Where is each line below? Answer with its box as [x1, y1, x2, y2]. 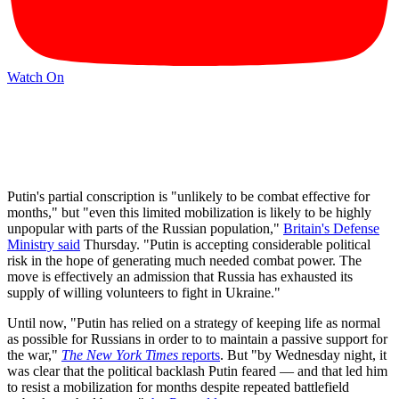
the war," [7, 347, 61, 363]
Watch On [7, 69, 64, 85]
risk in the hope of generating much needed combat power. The [7, 253, 362, 269]
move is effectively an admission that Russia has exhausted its [7, 269, 353, 285]
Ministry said [7, 237, 80, 253]
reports [178, 347, 220, 363]
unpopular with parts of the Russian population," [7, 221, 283, 237]
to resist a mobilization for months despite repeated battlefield [7, 379, 349, 395]
